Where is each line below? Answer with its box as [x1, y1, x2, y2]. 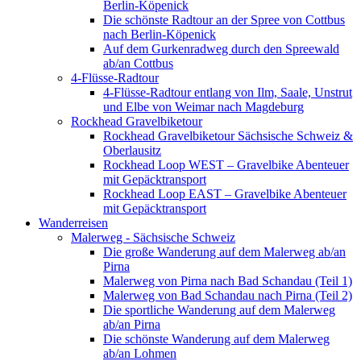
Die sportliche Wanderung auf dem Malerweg [103, 302, 335, 317]
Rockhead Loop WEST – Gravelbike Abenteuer [103, 157, 349, 172]
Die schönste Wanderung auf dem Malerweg [103, 331, 330, 346]
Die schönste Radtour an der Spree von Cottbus [103, 12, 345, 27]
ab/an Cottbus [103, 56, 173, 70]
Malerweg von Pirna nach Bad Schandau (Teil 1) [103, 273, 352, 288]
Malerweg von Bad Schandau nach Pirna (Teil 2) [103, 288, 352, 302]
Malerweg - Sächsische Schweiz [71, 230, 235, 244]
